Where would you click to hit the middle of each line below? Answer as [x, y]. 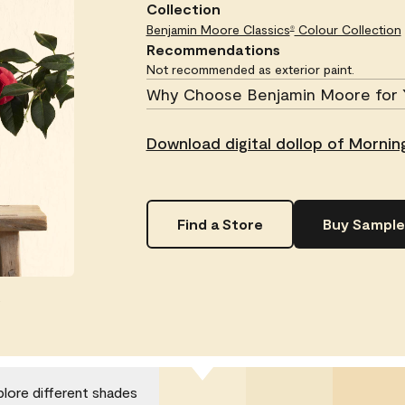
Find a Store [220, 224]
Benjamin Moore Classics [218, 30]
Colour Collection [348, 30]
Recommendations [213, 50]
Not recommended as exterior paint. [250, 70]
